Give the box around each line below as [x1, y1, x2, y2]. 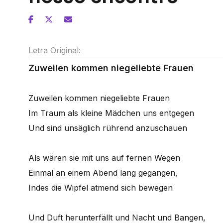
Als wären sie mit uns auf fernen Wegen [28, 153, 180, 163]
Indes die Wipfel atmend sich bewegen [28, 183, 173, 193]
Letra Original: [28, 45, 81, 55]
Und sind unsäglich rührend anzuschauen [28, 123, 187, 133]
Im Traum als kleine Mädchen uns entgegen [28, 108, 194, 118]
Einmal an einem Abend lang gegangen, [28, 168, 178, 178]
